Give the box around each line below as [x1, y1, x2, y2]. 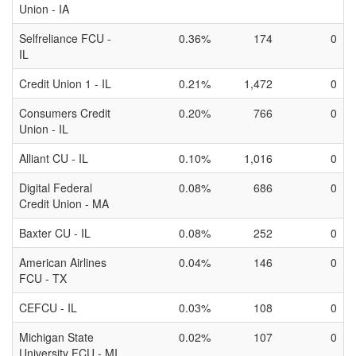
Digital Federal [19, 180, 92, 195]
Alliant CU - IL [19, 150, 88, 166]
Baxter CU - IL [19, 225, 91, 241]
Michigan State [19, 329, 94, 345]
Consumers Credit [19, 105, 110, 121]
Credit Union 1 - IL [19, 75, 111, 91]
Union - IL [19, 121, 68, 137]
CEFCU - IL [19, 300, 77, 315]
